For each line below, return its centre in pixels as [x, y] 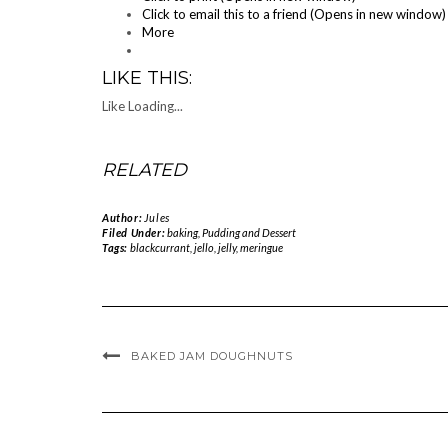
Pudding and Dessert [248, 232]
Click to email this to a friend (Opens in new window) [294, 14]
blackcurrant [159, 247]
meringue [261, 247]
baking [182, 232]
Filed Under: [134, 232]
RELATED [144, 170]
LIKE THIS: [147, 78]
